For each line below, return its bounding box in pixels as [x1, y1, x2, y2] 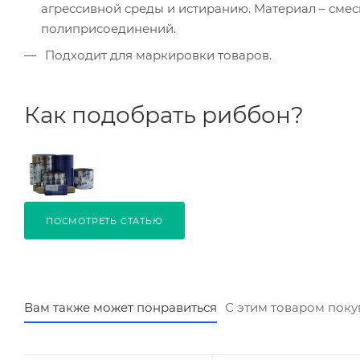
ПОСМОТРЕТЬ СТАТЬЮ [46, 215, 163, 227]
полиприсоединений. [41, 21, 176, 37]
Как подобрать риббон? [24, 101, 304, 129]
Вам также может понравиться [24, 300, 217, 316]
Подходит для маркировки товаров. [45, 47, 272, 63]
